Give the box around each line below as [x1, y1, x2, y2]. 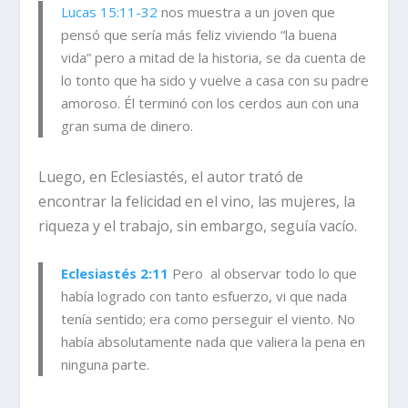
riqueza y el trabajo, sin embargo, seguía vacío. [38, 216, 358, 237]
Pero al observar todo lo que [172, 263, 358, 282]
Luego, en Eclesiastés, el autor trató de [38, 167, 304, 188]
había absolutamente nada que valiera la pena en [61, 331, 366, 351]
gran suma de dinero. [61, 117, 194, 136]
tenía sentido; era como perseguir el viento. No [61, 309, 356, 328]
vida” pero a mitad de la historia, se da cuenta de [61, 48, 367, 67]
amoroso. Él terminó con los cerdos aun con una [61, 94, 360, 113]
